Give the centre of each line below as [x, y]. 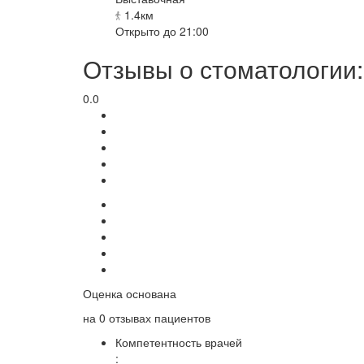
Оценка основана [130, 293]
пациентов [181, 317]
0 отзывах [125, 317]
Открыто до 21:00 [162, 30]
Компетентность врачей [179, 342]
